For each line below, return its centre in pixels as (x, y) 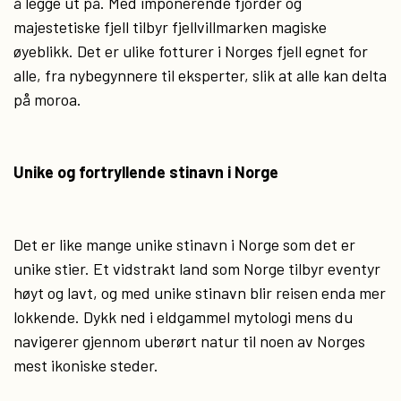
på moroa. (47, 99)
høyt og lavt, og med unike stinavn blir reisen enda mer (200, 293)
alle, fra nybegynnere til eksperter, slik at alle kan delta (200, 75)
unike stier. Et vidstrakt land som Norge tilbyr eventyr (197, 269)
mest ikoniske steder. (86, 365)
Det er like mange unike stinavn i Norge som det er (184, 244)
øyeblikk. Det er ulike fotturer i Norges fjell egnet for (191, 51)
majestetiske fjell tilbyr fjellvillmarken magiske (170, 27)
